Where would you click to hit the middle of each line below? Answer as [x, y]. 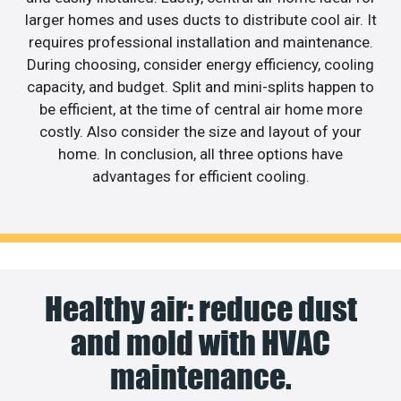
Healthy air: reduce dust [200, 308]
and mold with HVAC [200, 342]
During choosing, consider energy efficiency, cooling [200, 65]
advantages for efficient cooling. [200, 177]
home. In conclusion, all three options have [200, 154]
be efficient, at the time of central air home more [200, 110]
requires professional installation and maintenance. [200, 43]
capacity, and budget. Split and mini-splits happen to [200, 87]
